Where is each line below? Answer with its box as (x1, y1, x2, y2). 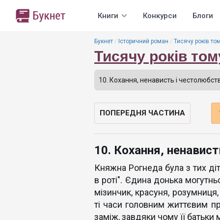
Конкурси (143, 11, 177, 20)
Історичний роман (118, 38, 168, 45)
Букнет (94, 38, 113, 45)
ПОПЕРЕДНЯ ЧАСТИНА (100, 109, 185, 117)
